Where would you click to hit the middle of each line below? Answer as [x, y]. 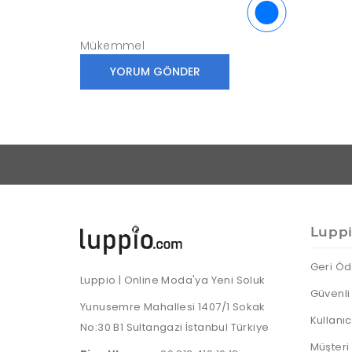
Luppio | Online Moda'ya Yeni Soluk [173, 280]
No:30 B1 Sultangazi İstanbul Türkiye [175, 327]
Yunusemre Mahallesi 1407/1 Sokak [173, 306]
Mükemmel [113, 46]
